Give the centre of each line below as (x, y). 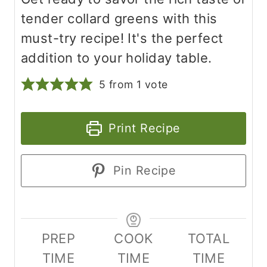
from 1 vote (137, 85)
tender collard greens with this (119, 19)
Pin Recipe (143, 171)
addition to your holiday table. (117, 58)
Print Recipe (143, 128)
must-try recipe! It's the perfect (122, 38)
